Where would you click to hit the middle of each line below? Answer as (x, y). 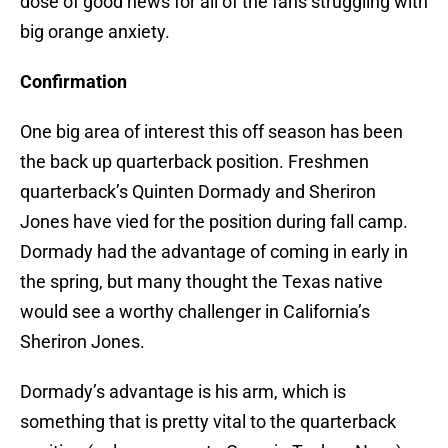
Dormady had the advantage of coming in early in (214, 252)
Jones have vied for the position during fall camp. (214, 222)
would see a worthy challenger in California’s (195, 312)
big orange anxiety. (95, 32)
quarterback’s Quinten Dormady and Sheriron (198, 192)
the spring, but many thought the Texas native (201, 282)
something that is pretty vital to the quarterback (208, 422)
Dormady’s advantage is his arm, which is (183, 392)
